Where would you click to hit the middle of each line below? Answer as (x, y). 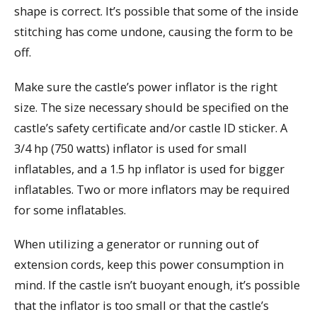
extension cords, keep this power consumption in (149, 265)
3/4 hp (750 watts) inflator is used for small (131, 148)
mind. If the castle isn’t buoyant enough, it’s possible (157, 285)
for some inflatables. (70, 209)
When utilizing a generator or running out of (137, 244)
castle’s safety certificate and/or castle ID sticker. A (151, 127)
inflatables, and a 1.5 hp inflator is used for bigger (149, 168)
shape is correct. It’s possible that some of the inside (156, 11)
